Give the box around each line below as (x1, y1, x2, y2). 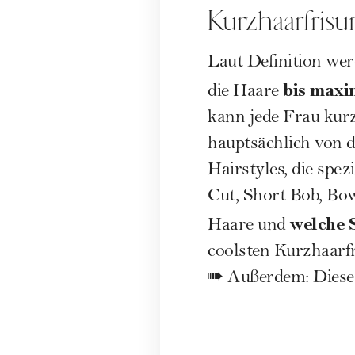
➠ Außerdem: (208, 269, 313, 288)
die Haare (208, 82, 283, 102)
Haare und (208, 216, 290, 236)
